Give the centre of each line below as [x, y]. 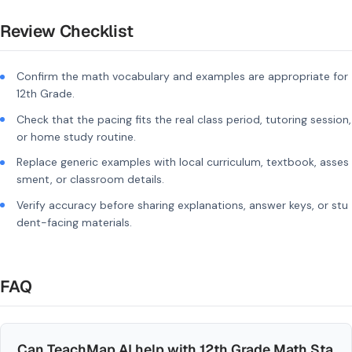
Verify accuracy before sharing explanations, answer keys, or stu [182, 205]
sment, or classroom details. [90, 179]
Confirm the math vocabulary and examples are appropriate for [182, 76]
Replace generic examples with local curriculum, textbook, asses [183, 162]
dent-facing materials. [74, 222]
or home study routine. [76, 136]
